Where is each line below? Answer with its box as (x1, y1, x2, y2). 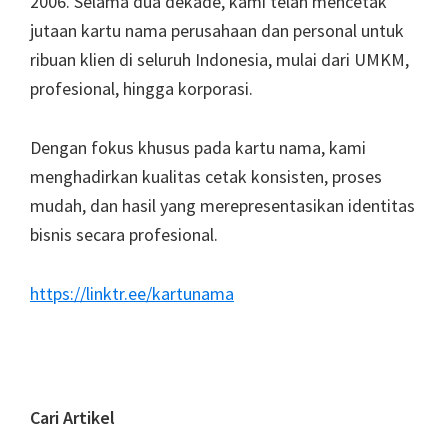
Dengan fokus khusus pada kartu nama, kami (30, 136, 366, 160)
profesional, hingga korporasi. (30, 77, 253, 101)
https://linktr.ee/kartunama (30, 282, 234, 306)
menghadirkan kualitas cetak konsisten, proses (30, 165, 382, 189)
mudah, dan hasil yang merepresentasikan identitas (30, 194, 415, 218)
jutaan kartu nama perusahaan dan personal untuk (30, 19, 404, 43)
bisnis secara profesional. (30, 223, 218, 247)
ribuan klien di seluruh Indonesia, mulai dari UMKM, (30, 48, 409, 72)
